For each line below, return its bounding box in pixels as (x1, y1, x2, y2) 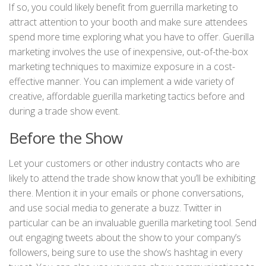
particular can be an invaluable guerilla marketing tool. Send (9, 216, 256, 229)
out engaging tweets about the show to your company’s (9, 230, 241, 244)
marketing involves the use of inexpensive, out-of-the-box (9, 45, 248, 58)
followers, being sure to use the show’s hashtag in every (9, 245, 242, 259)
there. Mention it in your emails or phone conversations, (9, 186, 243, 199)
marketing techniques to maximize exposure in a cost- (9, 59, 235, 73)
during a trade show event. (9, 104, 120, 118)
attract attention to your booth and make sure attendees (9, 15, 248, 28)
